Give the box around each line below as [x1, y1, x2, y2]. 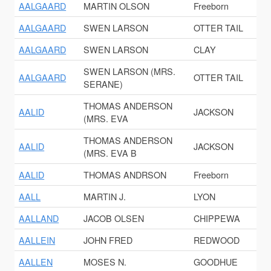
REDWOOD [194, 233, 240, 247]
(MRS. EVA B [83, 146, 137, 160]
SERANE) [83, 77, 123, 91]
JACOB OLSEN [83, 212, 145, 225]
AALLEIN [19, 233, 56, 247]
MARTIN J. [83, 190, 126, 203]
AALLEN [19, 255, 53, 269]
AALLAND [19, 212, 59, 225]
